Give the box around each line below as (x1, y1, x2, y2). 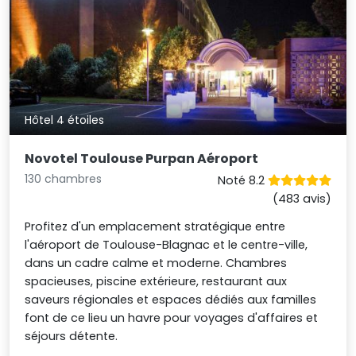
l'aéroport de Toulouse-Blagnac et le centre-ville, (25, 236, 308, 253)
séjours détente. (25, 327, 118, 344)
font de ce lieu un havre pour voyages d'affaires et (25, 309, 319, 326)
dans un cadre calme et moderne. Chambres (25, 254, 288, 271)
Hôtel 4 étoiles (25, 112, 105, 129)
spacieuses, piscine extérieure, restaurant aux (25, 273, 288, 289)
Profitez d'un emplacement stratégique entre (25, 218, 286, 234)
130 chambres (25, 170, 103, 187)
